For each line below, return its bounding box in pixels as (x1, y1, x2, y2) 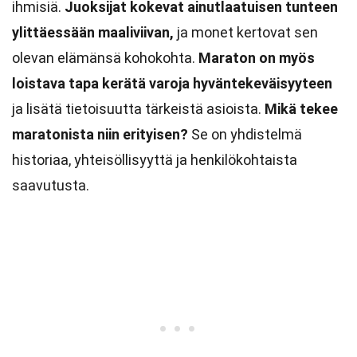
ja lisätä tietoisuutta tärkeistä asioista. (12, 100, 265, 117)
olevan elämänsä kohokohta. (12, 49, 198, 66)
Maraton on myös (198, 49, 315, 66)
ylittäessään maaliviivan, (12, 24, 174, 41)
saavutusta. (12, 177, 89, 194)
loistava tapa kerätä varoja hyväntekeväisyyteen (12, 75, 332, 92)
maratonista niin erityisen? (12, 126, 188, 143)
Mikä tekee (265, 100, 338, 117)
